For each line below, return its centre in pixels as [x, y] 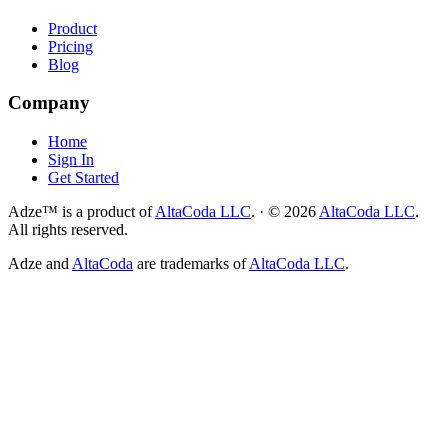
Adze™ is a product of [80, 212]
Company [49, 103]
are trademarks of [191, 264]
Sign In [71, 160]
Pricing [70, 46]
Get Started [83, 178]
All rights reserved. [68, 230]
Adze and [38, 264]
